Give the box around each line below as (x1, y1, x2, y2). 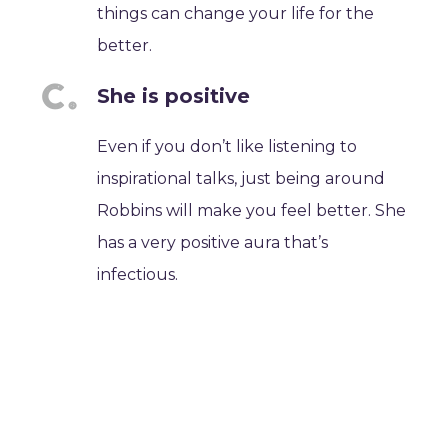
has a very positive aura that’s (97, 233, 329, 252)
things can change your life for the (97, 4, 375, 23)
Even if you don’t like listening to (97, 137, 358, 156)
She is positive (97, 84, 251, 108)
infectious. (97, 265, 179, 284)
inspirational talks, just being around (97, 169, 386, 188)
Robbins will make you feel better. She (97, 201, 407, 220)
